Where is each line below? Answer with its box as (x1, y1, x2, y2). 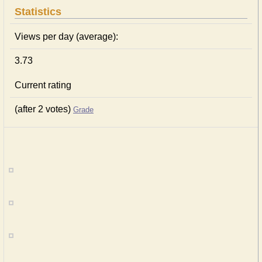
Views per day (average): (15, 32, 118, 42)
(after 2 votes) (15, 104, 73, 114)
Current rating (15, 80, 71, 90)
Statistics (15, 6, 61, 18)
